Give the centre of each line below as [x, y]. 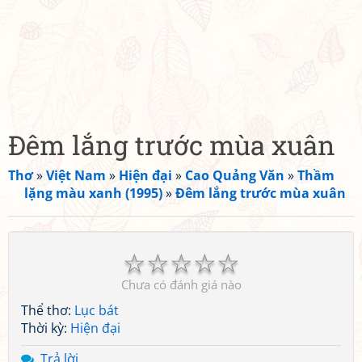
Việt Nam [76, 175]
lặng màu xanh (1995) [93, 193]
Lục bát [97, 310]
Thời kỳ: [46, 328]
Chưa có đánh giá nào [181, 284]
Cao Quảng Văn [235, 175]
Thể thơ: [48, 310]
